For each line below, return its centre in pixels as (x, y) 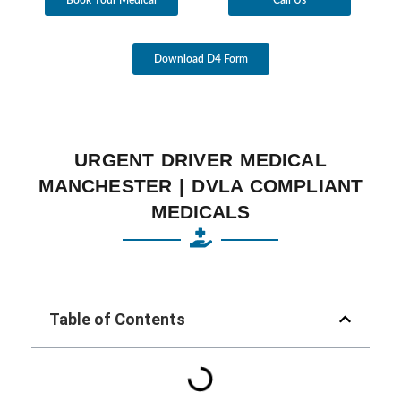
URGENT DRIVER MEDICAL (200, 159)
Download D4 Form (200, 59)
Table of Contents (117, 319)
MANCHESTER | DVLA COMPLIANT (200, 185)
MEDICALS (200, 211)
